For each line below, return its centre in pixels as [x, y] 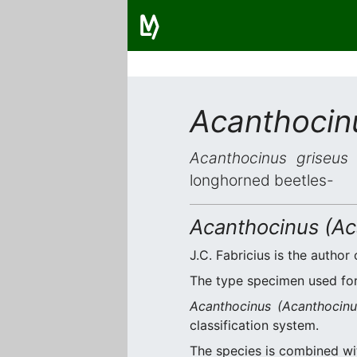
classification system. [254, 325]
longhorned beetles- [262, 180]
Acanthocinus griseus [269, 158]
